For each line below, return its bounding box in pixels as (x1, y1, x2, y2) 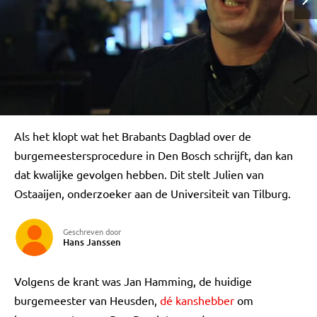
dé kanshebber (160, 293, 237, 307)
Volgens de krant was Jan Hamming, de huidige (14, 274, 252, 288)
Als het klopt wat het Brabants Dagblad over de (14, 129, 251, 143)
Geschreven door (63, 226, 121, 237)
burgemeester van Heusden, (14, 293, 160, 307)
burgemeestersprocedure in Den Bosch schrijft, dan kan (14, 148, 293, 162)
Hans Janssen (63, 236, 121, 248)
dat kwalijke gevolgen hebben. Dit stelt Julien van (14, 167, 264, 181)
